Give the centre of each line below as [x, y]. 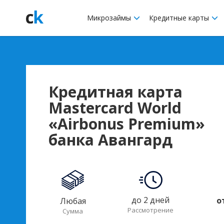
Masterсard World [115, 108]
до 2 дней [150, 200]
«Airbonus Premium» [127, 124]
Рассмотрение [150, 210]
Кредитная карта [115, 92]
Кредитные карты [180, 18]
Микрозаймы [110, 18]
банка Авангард [110, 140]
